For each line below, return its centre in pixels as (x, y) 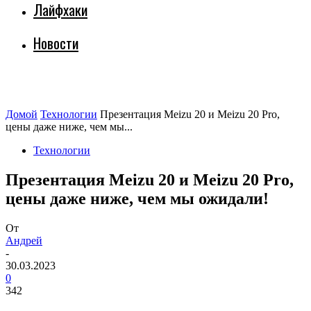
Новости (56, 43)
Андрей (24, 240)
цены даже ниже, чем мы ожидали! (137, 198)
